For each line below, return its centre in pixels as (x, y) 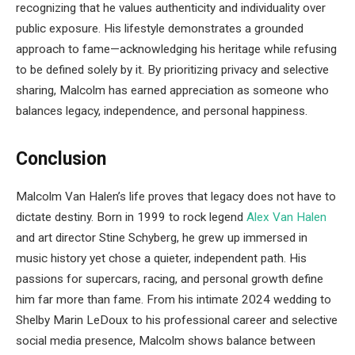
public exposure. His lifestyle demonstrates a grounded (160, 28)
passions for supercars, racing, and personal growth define (170, 279)
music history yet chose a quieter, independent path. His (161, 259)
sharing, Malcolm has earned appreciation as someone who (172, 90)
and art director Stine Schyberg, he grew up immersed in (162, 238)
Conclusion (61, 158)
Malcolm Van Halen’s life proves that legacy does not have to (176, 197)
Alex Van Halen (286, 218)
